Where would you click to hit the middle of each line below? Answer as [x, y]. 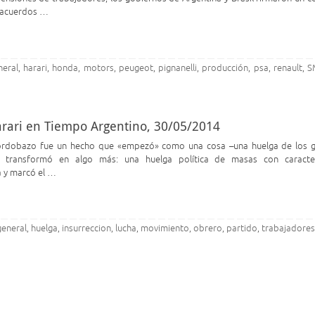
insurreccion [87, 229]
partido [242, 229]
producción [225, 68]
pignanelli [178, 68]
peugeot [136, 68]
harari [36, 68]
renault [288, 68]
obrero [208, 229]
